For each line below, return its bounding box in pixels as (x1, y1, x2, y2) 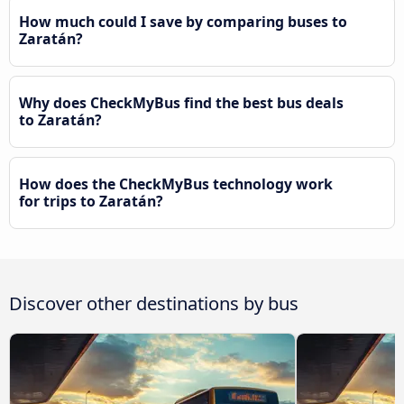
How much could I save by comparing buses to (19, 12, 347, 32)
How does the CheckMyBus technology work (19, 174, 333, 195)
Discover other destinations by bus (9, 290, 298, 317)
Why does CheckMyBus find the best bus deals (19, 93, 344, 114)
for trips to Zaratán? (19, 191, 163, 212)
